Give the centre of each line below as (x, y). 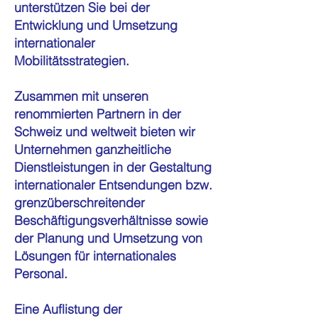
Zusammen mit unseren (81, 96)
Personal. (41, 274)
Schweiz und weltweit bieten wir (105, 132)
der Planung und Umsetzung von (108, 238)
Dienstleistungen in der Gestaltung (113, 167)
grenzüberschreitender (79, 203)
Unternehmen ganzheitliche (93, 149)
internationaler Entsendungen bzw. (113, 185)
